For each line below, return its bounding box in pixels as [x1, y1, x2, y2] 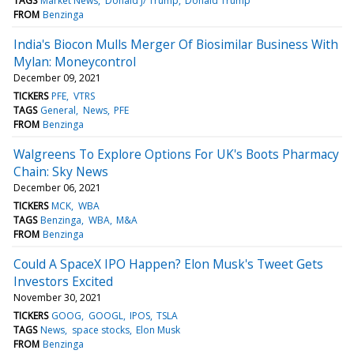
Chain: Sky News [13, 162, 108, 180]
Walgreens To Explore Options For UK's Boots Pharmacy [13, 145, 339, 163]
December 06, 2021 [13, 180, 101, 194]
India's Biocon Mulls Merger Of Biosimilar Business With [13, 35, 338, 53]
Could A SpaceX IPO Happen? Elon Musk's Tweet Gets [13, 254, 323, 273]
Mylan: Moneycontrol [13, 52, 136, 70]
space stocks [71, 322, 130, 337]
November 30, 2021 [13, 290, 102, 304]
